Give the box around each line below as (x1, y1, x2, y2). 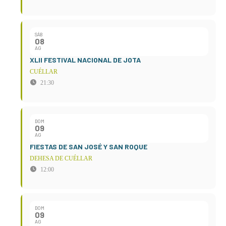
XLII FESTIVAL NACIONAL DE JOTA (30, 55, 141, 64)
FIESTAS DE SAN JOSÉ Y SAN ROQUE (30, 142, 147, 151)
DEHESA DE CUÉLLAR (30, 154, 92, 162)
